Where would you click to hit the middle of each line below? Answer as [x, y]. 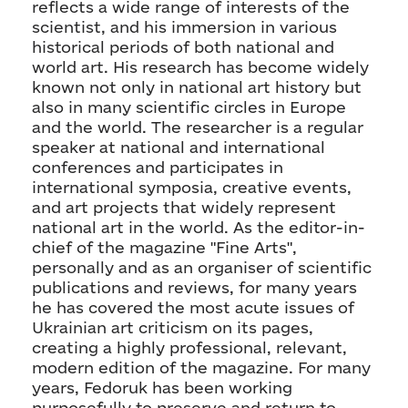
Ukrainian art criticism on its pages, [173, 328]
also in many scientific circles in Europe [189, 107]
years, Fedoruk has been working [162, 388]
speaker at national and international [178, 148]
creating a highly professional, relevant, [189, 348]
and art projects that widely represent [184, 208]
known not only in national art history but [197, 87]
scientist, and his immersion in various [184, 27]
